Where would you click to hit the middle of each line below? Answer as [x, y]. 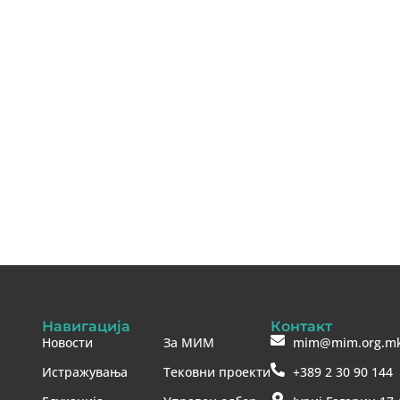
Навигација [86, 325]
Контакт [301, 325]
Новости [67, 342]
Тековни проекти [217, 371]
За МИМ [189, 342]
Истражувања [85, 371]
